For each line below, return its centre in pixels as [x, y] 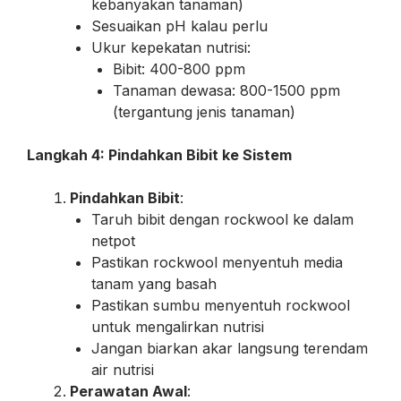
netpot [113, 240]
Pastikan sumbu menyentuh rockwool [221, 305]
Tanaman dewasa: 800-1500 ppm [226, 90]
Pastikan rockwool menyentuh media [217, 262]
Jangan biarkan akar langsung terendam [230, 348]
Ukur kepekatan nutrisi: [171, 47]
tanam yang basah [154, 283]
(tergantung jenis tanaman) [204, 111]
